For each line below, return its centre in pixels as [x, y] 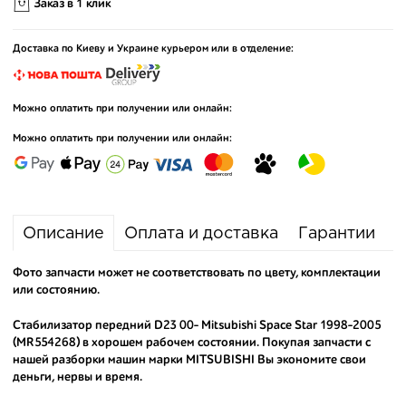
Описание [63, 234]
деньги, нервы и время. [77, 377]
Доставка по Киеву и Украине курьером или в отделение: [153, 49]
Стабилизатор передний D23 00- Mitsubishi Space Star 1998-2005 [197, 325]
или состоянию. [56, 290]
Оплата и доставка [201, 234]
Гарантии [337, 234]
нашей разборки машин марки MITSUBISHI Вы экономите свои [189, 360]
